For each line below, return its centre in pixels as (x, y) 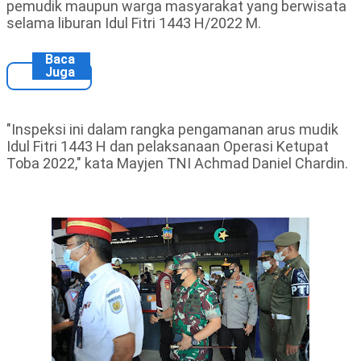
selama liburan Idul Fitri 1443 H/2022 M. (135, 23)
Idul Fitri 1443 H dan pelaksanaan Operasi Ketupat (168, 147)
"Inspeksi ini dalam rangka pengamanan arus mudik (172, 130)
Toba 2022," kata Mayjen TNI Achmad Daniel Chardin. (177, 164)
